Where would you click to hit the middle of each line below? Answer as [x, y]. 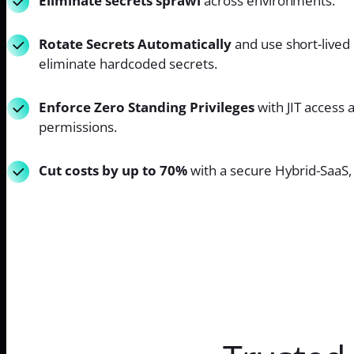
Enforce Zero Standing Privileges [147, 107]
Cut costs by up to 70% [115, 170]
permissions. [78, 126]
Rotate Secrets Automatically [135, 43]
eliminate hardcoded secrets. [128, 63]
